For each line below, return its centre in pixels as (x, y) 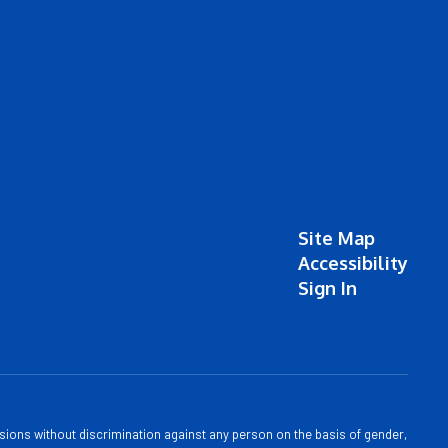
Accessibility (352, 263)
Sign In (327, 288)
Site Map (336, 238)
